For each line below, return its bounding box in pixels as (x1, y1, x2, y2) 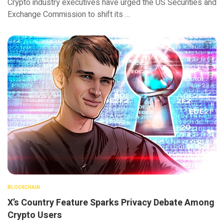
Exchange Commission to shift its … (7, 8, 130, 20)
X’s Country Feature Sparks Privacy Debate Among (7, 196, 214, 210)
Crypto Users (7, 208, 62, 222)
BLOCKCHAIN (7, 184, 40, 191)
